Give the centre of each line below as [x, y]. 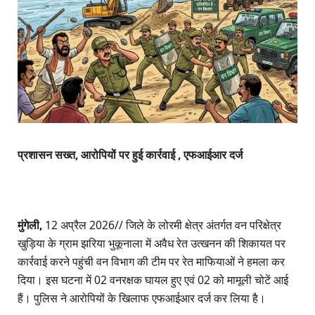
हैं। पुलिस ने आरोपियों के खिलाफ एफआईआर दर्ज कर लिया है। [142, 298]
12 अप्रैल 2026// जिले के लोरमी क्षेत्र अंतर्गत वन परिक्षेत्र [162, 225]
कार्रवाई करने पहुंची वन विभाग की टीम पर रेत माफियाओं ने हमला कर [151, 262]
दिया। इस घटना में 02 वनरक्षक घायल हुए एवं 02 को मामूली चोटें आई [153, 280]
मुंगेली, [30, 225]
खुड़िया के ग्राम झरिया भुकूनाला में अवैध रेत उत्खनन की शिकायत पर [152, 244]
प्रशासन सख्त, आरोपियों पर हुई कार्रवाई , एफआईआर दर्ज [131, 155]
